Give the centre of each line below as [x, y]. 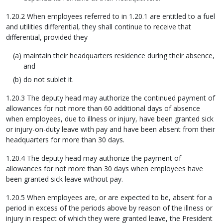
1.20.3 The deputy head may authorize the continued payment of [111, 98]
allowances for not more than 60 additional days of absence [103, 108]
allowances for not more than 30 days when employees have [105, 168]
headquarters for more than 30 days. [65, 140]
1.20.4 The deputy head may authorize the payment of [94, 158]
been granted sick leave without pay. [64, 179]
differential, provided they [47, 37]
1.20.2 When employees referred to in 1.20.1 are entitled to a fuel [111, 16]
